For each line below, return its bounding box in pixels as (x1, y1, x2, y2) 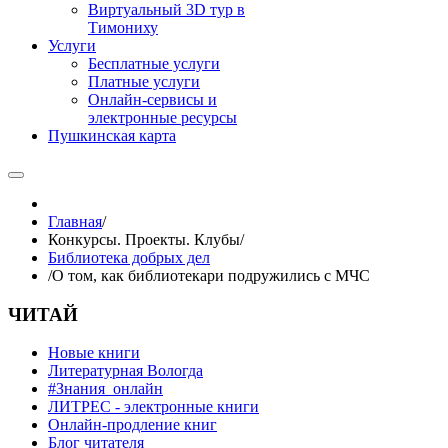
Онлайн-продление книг (48, 416, 217, 434)
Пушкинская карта (48, 127, 176, 144)
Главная (48, 213, 102, 230)
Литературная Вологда (48, 362, 203, 380)
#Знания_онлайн (48, 380, 163, 398)
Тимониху (88, 19, 158, 36)
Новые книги (48, 344, 140, 362)
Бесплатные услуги (88, 55, 220, 72)
